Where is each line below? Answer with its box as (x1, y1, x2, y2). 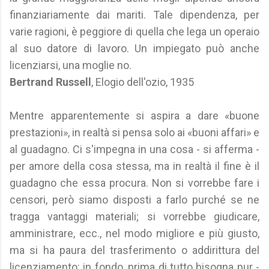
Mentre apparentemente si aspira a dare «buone (10, 109, 259, 122)
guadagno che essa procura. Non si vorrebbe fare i (10, 177, 259, 189)
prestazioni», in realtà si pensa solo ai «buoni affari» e (10, 126, 259, 139)
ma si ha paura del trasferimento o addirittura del (10, 244, 259, 256)
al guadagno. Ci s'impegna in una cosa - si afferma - (10, 143, 259, 156)
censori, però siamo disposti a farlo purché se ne (10, 193, 259, 206)
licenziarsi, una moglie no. (10, 59, 131, 71)
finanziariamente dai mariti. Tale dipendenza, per (10, 8, 259, 21)
